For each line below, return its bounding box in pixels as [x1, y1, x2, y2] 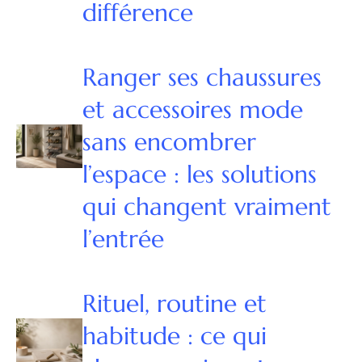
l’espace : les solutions [82, 159, 317, 190]
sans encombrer [82, 127, 256, 158]
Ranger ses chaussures [82, 62, 322, 93]
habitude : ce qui [82, 321, 267, 351]
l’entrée [82, 224, 164, 255]
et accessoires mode [82, 95, 303, 125]
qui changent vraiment [82, 192, 331, 222]
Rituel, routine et [82, 288, 267, 319]
